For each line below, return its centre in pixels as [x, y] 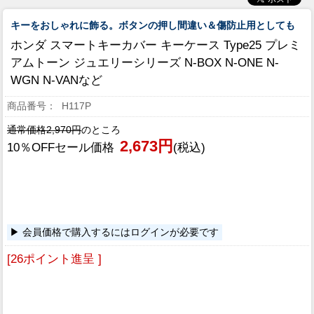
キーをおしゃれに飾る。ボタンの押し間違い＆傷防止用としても [153, 25]
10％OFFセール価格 [61, 147]
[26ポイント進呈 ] [54, 259]
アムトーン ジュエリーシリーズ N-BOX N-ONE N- [145, 62]
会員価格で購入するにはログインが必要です [121, 232]
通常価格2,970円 [44, 130]
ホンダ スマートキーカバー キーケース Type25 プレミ [156, 45]
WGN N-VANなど [56, 80]
